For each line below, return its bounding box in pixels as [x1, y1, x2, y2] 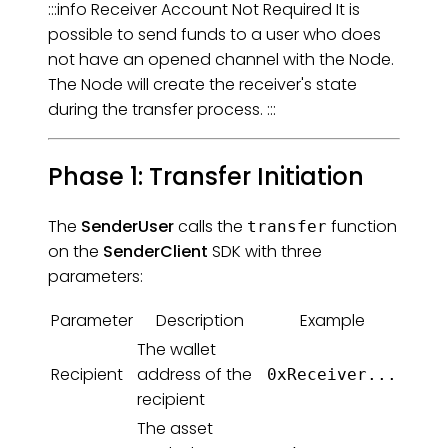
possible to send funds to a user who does [48, 22, 381, 46]
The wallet [137, 338, 216, 362]
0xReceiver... [267, 365, 397, 385]
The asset [137, 417, 213, 441]
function [327, 215, 397, 239]
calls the [174, 215, 247, 239]
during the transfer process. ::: [48, 97, 276, 121]
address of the [137, 363, 252, 387]
